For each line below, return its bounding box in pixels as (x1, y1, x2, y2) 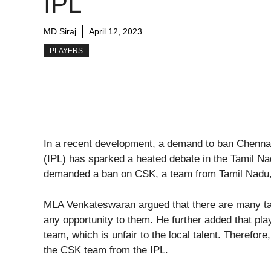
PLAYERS (50, 47, 83, 55)
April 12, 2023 (89, 27, 142, 36)
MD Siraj (44, 27, 76, 36)
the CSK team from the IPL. (44, 244, 168, 256)
